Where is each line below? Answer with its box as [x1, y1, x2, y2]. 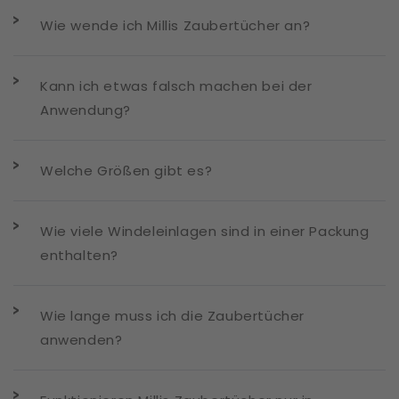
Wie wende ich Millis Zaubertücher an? [40, 16, 311, 35]
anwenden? [40, 330, 123, 349]
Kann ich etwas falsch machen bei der [40, 77, 313, 95]
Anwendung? [40, 101, 131, 119]
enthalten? [40, 246, 118, 265]
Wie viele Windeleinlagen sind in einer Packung [40, 222, 370, 240]
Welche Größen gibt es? [40, 161, 213, 180]
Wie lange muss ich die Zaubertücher [40, 306, 305, 325]
